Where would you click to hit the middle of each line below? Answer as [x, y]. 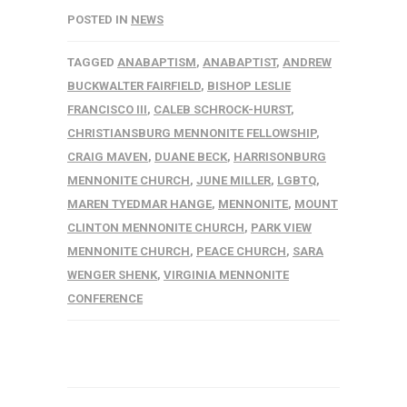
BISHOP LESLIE [249, 85]
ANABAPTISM [157, 62]
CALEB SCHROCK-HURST [222, 109]
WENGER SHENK [112, 274]
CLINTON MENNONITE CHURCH [156, 227]
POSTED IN [99, 19]
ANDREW [307, 62]
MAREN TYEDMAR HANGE [139, 203]
